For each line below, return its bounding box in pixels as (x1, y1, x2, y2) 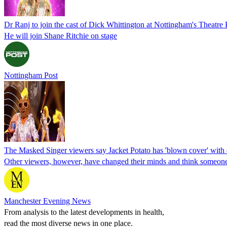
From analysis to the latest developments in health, (4, 207, 164, 216)
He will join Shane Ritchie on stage (4, 31, 117, 40)
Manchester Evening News (4, 196, 91, 205)
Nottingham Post (4, 70, 58, 80)
